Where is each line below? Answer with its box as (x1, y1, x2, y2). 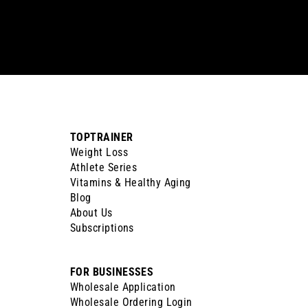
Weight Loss (70, 145, 128, 159)
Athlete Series (70, 160, 137, 174)
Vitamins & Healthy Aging (70, 175, 191, 189)
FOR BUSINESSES (70, 265, 154, 278)
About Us (70, 206, 113, 219)
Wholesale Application (70, 280, 176, 294)
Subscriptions (70, 221, 134, 234)
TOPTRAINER (70, 130, 133, 144)
